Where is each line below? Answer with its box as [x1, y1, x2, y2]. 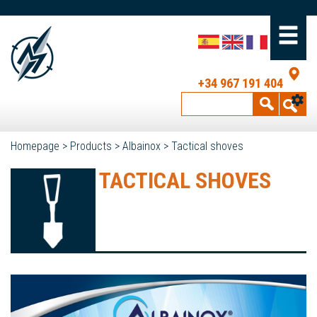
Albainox [122, 139, 161, 153]
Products [70, 139, 112, 153]
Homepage [11, 139, 59, 153]
